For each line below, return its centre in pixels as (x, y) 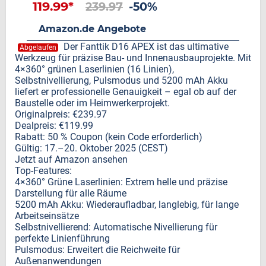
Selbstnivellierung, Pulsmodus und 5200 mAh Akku (121, 80)
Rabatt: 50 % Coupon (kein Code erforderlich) (109, 137)
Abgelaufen (38, 47)
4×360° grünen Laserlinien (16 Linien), (94, 69)
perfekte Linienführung (62, 238)
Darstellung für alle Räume (71, 193)
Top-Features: (43, 171)
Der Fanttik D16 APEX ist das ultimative (145, 47)
